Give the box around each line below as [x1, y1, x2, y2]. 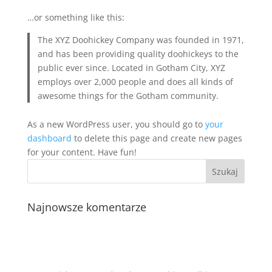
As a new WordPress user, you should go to [27, 118, 205, 130]
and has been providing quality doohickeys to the [38, 47, 239, 59]
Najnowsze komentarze [27, 200, 146, 214]
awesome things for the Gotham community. [38, 89, 219, 101]
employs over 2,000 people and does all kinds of [38, 75, 234, 87]
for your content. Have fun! [27, 146, 137, 158]
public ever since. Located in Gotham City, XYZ [38, 61, 226, 73]
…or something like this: [27, 11, 124, 23]
